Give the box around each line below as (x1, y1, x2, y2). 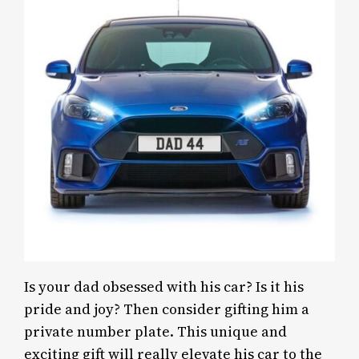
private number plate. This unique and (24, 322, 288, 342)
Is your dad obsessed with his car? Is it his (24, 277, 305, 297)
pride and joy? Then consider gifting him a (24, 300, 310, 320)
